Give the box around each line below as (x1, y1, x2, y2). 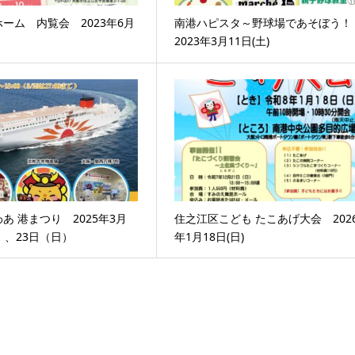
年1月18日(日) (174, 228, 245, 244)
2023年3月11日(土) (174, 33, 270, 49)
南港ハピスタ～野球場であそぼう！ (174, 15, 353, 31)
